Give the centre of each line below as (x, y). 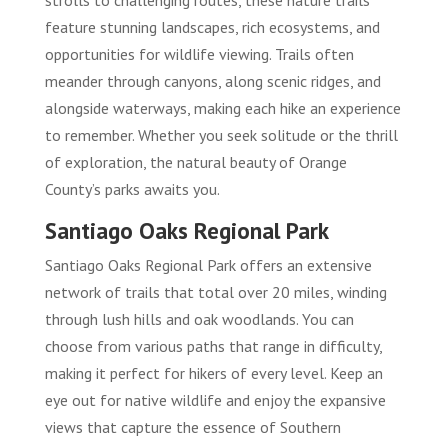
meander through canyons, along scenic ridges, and (212, 81)
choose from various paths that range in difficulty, (213, 346)
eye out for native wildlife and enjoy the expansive (215, 400)
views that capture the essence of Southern (192, 427)
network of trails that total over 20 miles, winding (215, 292)
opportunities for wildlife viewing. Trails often (199, 54)
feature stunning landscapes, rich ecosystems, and (212, 27)
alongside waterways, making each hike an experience (222, 108)
